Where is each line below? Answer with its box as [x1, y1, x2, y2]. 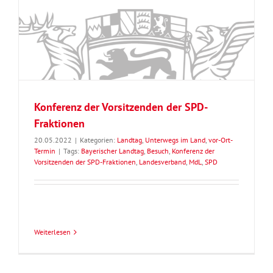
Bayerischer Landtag [81, 146, 144, 156]
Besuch [147, 146, 169, 156]
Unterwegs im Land [145, 135, 205, 145]
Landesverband [139, 157, 186, 167]
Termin [34, 146, 55, 156]
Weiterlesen [34, 227, 71, 237]
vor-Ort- [208, 135, 233, 145]
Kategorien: [80, 135, 117, 145]
